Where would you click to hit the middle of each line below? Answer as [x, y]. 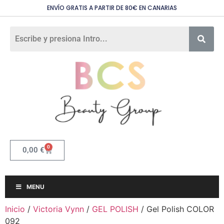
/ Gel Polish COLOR [176, 209]
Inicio [15, 209]
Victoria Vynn [58, 209]
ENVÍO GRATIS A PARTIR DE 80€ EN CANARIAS [112, 8]
